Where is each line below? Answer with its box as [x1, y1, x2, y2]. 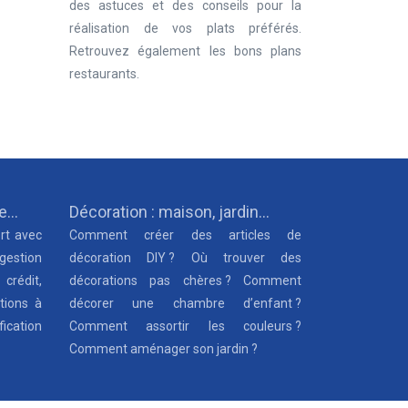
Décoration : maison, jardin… [69, 202, 270, 221]
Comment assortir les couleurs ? [69, 319, 301, 333]
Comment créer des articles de [69, 228, 301, 242]
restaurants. [69, 66, 139, 81]
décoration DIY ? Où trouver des [69, 250, 301, 265]
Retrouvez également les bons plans [69, 44, 301, 58]
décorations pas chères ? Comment [69, 273, 301, 288]
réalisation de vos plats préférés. [69, 21, 301, 36]
